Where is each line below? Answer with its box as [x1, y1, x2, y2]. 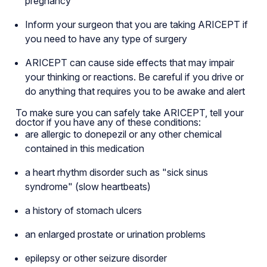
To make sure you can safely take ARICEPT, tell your [15, 106, 244, 119]
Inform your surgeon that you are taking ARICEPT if [24, 18, 248, 30]
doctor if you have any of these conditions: [15, 116, 201, 128]
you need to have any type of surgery [24, 32, 187, 45]
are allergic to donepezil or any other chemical [24, 128, 222, 140]
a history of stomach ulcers [24, 204, 142, 216]
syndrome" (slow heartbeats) [24, 180, 151, 193]
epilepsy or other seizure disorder [24, 252, 167, 264]
